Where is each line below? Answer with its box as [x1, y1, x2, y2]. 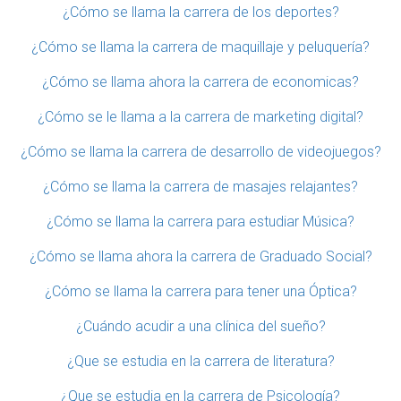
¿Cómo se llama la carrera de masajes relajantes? [43, 177, 358, 195]
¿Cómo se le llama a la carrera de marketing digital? [38, 107, 363, 125]
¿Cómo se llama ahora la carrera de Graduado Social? [29, 247, 372, 265]
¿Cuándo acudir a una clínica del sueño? [75, 317, 326, 335]
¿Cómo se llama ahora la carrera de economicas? [42, 73, 359, 90]
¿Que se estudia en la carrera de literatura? [66, 352, 335, 370]
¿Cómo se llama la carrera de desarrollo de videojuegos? [20, 142, 381, 160]
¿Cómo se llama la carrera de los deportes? [62, 3, 339, 21]
